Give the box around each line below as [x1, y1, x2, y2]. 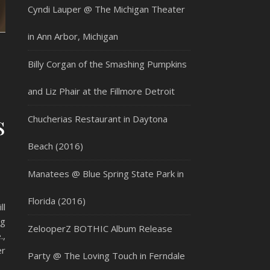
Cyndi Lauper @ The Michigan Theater [28, 3, 185, 15]
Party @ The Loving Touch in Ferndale [28, 250, 185, 262]
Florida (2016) [28, 195, 86, 207]
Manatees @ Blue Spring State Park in [28, 168, 184, 180]
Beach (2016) [28, 140, 83, 152]
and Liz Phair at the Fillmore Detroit [28, 85, 175, 97]
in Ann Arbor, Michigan [28, 30, 118, 42]
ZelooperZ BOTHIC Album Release [28, 222, 172, 234]
